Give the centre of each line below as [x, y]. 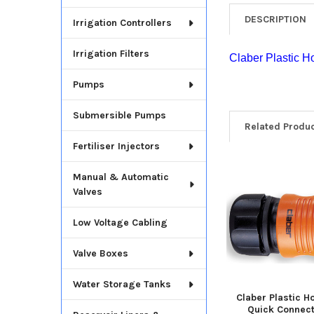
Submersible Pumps [119, 116]
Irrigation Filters [111, 54]
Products [257, 202]
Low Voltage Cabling [120, 223]
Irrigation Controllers [122, 23]
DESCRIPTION [276, 19]
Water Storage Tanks [122, 285]
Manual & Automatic [121, 177]
